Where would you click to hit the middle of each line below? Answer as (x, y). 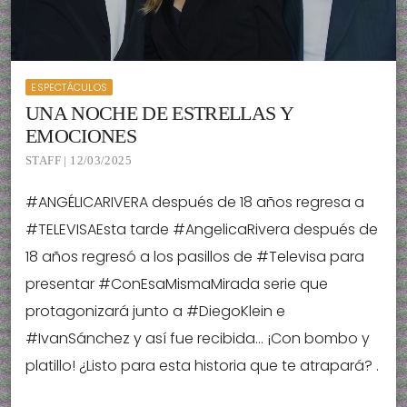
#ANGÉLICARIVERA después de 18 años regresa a (195, 202)
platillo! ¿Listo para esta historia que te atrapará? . (202, 365)
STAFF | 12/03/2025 (79, 160)
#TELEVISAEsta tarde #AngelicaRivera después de (202, 229)
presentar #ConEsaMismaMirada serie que (177, 283)
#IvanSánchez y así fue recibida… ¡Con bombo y (198, 338)
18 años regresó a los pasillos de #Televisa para (195, 256)
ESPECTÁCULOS (69, 87)
